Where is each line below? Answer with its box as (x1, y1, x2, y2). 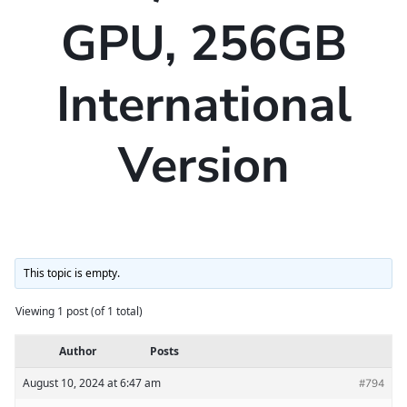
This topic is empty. (24, 265, 121, 281)
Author (58, 343, 96, 359)
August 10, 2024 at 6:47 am (23, 375, 161, 391)
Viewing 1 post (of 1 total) (15, 303, 143, 319)
